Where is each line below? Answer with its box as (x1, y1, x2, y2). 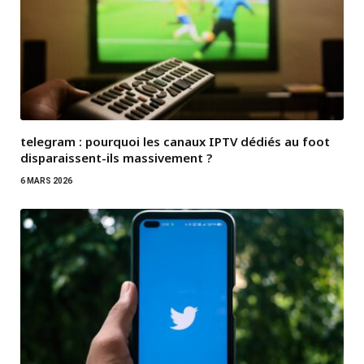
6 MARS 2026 (20, 176, 72, 186)
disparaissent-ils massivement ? (20, 149, 212, 167)
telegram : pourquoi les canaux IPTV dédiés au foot (20, 133, 330, 150)
